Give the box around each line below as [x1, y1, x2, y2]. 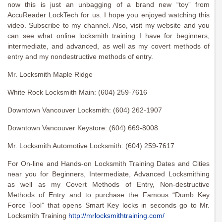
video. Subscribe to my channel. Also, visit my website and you [7, 21, 210, 30]
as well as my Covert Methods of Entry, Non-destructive [7, 180, 210, 189]
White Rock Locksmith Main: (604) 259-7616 [7, 88, 147, 97]
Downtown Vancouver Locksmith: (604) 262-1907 [7, 106, 162, 114]
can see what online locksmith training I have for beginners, [7, 32, 210, 40]
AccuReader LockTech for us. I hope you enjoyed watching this [7, 11, 210, 19]
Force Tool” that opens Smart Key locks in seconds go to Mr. [7, 201, 210, 210]
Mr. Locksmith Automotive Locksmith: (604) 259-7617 [7, 142, 174, 150]
